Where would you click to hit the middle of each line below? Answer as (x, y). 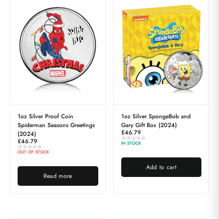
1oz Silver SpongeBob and (156, 117)
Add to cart (161, 167)
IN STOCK (131, 143)
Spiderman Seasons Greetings (56, 125)
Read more (58, 176)
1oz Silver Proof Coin (45, 117)
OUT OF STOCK (33, 152)
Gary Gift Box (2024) (149, 125)
